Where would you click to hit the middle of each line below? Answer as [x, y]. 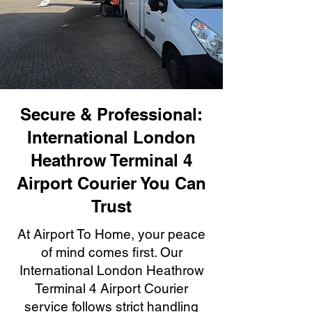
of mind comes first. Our [111, 252]
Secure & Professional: [111, 114]
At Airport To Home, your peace [111, 234]
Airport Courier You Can [111, 183]
